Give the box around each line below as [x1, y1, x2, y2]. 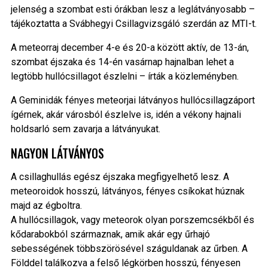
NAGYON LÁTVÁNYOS [10, 144, 104, 162]
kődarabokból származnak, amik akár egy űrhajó [10, 228, 210, 240]
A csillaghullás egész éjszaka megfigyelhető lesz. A [10, 170, 229, 182]
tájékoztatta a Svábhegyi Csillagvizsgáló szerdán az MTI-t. [10, 17, 257, 29]
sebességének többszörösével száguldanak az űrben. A [10, 242, 248, 254]
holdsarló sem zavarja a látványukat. [10, 123, 160, 135]
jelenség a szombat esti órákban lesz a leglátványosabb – [10, 3, 255, 15]
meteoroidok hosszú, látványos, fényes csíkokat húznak [10, 185, 245, 197]
